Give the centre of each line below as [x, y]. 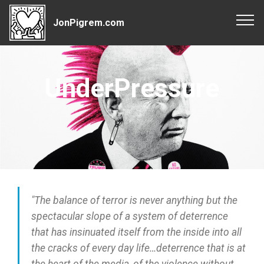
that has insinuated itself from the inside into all [136, 232]
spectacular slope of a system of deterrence [130, 216]
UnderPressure [132, 88]
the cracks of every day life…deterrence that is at [138, 248]
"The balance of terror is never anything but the [134, 200]
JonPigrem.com [89, 22]
